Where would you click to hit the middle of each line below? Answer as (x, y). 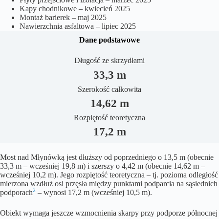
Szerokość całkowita (109, 89)
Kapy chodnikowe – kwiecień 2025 (75, 8)
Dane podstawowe (109, 40)
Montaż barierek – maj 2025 (63, 17)
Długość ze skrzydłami (109, 61)
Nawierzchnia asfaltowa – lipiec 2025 (78, 26)
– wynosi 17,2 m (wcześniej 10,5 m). (94, 193)
